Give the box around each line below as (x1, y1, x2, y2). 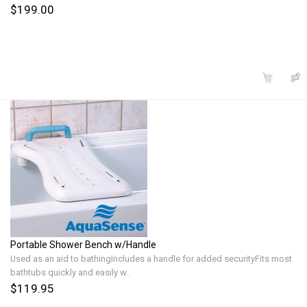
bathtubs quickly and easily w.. (10, 267, 130, 278)
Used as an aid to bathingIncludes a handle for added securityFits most (10, 253, 292, 264)
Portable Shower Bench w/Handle (10, 238, 156, 250)
